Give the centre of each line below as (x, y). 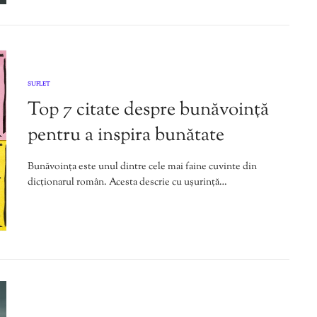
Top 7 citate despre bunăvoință (148, 110)
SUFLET (39, 84)
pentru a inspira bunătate (126, 135)
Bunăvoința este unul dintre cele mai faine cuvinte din (142, 167)
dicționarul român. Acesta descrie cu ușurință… (127, 182)
